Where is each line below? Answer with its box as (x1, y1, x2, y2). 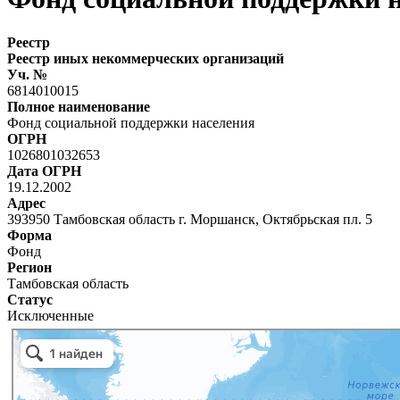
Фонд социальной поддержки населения (7, 114, 254, 130)
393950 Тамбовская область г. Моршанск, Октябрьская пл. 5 (7, 211, 372, 227)
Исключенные (7, 307, 94, 323)
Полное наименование (7, 98, 150, 114)
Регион (7, 259, 52, 275)
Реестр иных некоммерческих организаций (7, 50, 284, 66)
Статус (7, 291, 53, 307)
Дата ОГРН (7, 162, 81, 179)
